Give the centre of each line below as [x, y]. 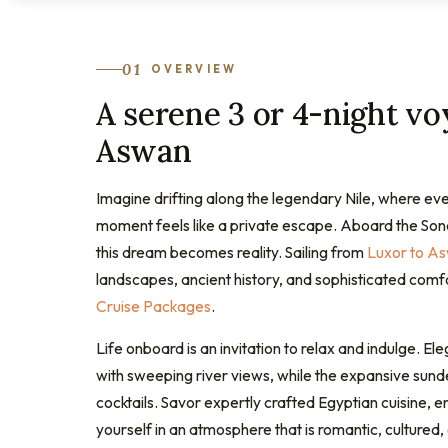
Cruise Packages [153, 305]
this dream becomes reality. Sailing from [231, 251]
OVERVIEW [194, 69]
